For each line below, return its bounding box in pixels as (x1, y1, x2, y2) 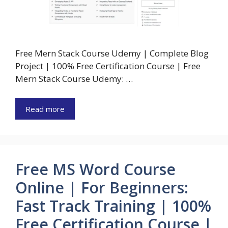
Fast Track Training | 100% (15, 195, 211, 216)
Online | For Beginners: (15, 177, 188, 198)
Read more (25, 103, 65, 114)
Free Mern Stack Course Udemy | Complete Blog (15, 47, 209, 60)
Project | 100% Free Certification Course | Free (15, 60, 201, 72)
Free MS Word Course (15, 158, 176, 180)
